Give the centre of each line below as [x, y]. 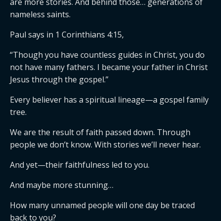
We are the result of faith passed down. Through [100, 132]
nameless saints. [40, 14]
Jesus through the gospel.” [59, 79]
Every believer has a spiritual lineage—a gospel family [109, 100]
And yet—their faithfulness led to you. [80, 165]
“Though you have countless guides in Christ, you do [107, 55]
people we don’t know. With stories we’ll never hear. [105, 145]
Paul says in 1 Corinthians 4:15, [67, 35]
